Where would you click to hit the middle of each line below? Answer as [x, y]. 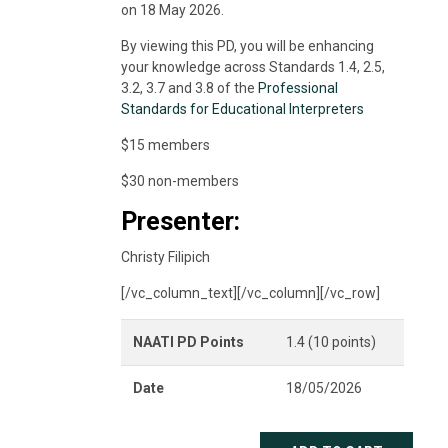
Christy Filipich [165, 256]
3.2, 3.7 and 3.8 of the [187, 87]
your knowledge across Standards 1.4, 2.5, [252, 66]
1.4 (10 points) [330, 341]
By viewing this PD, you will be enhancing [247, 45]
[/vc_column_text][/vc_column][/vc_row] [250, 292]
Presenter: [180, 221]
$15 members [165, 144]
